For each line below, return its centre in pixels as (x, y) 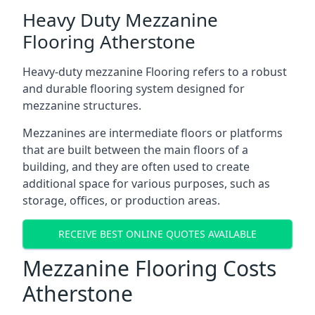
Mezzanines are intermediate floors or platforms (153, 133)
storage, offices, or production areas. (121, 200)
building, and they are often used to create (136, 166)
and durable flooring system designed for (134, 88)
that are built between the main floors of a (135, 149)
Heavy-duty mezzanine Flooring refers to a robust (155, 71)
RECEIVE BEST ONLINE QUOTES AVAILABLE (157, 234)
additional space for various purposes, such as (146, 183)
